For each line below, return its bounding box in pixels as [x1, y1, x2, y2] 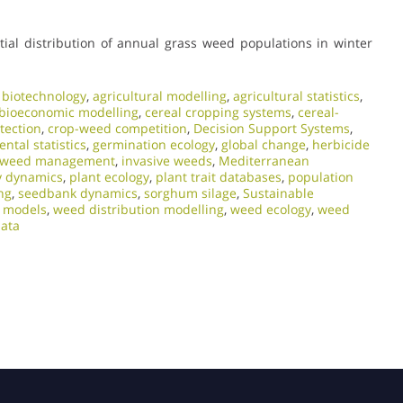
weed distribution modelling [53, 200, 224, 218]
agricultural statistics [233, 86, 360, 104]
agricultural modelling [93, 86, 227, 104]
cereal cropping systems [145, 103, 291, 121]
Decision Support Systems [193, 119, 350, 137]
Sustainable [243, 184, 314, 201]
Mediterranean [219, 151, 309, 169]
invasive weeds [121, 151, 212, 169]
